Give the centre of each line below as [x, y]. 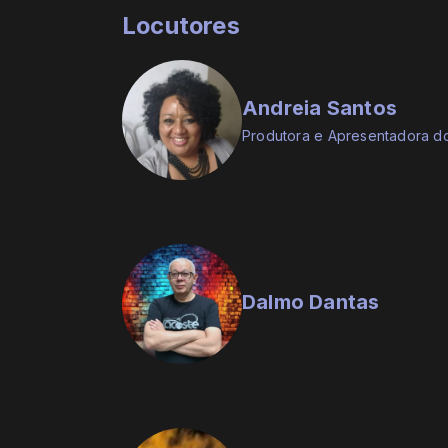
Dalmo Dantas [311, 302]
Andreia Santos [319, 108]
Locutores [181, 26]
